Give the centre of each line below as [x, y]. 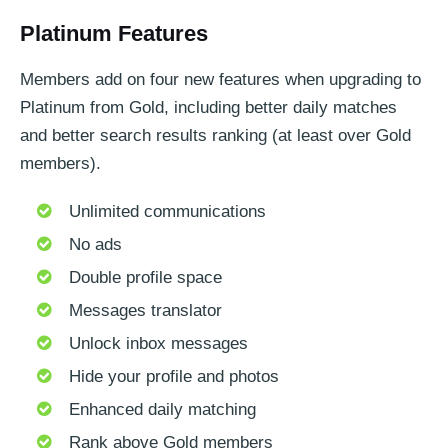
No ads [95, 245]
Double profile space [145, 278]
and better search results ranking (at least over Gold [215, 136]
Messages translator [145, 311]
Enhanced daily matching [162, 410]
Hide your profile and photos [173, 377]
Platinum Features [114, 34]
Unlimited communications [167, 212]
